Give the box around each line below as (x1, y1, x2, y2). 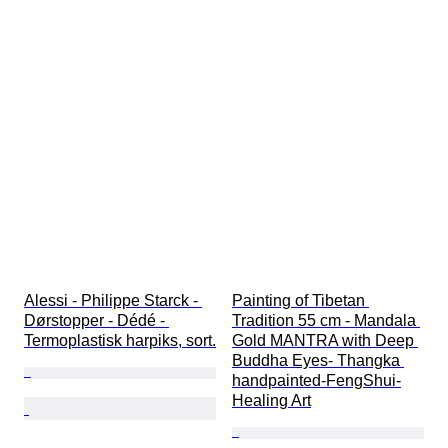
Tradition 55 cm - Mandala (232, 312, 420, 330)
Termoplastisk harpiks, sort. (24, 332, 216, 350)
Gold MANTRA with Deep (232, 332, 418, 350)
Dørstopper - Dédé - (24, 312, 169, 330)
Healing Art (232, 392, 311, 410)
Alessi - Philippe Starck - (24, 292, 202, 310)
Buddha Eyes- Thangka (232, 352, 404, 370)
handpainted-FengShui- (232, 372, 401, 390)
